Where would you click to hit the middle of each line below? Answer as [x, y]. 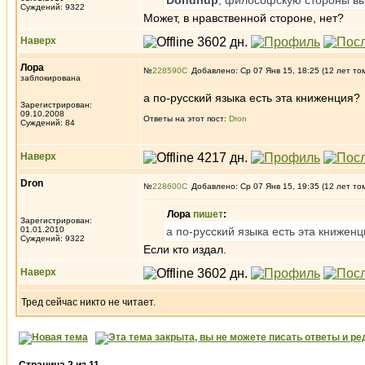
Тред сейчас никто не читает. [88, 302]
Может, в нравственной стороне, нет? [244, 18]
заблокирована [51, 78]
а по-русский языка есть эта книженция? [252, 98]
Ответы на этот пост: [186, 119]
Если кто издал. [185, 249]
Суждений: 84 [48, 123]
